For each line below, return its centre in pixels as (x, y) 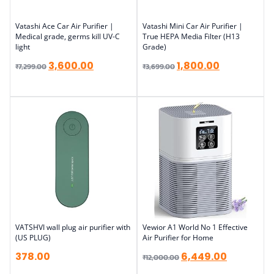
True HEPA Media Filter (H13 (191, 36)
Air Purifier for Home (178, 238)
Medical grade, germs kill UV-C (68, 36)
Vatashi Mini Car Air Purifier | (193, 26)
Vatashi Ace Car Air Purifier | (65, 26)
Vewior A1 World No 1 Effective (195, 227)
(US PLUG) (33, 238)
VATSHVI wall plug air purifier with (73, 227)
